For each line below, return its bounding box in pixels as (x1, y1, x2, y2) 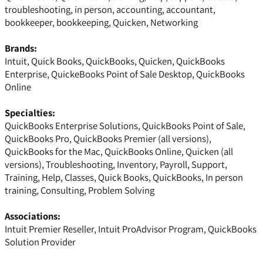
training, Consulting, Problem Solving (5, 184, 154, 197)
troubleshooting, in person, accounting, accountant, (5, 3, 215, 16)
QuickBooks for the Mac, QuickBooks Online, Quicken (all (5, 145, 233, 159)
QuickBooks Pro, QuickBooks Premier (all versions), (5, 132, 211, 146)
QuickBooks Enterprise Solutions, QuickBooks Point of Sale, (5, 119, 245, 133)
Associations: (5, 210, 60, 223)
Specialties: (5, 106, 55, 120)
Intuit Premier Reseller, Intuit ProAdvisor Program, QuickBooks (5, 222, 257, 236)
